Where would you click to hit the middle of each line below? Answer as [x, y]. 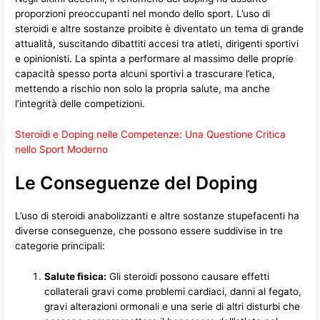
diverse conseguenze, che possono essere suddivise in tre [149, 231]
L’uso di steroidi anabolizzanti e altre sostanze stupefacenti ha [157, 216]
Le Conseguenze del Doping [137, 183]
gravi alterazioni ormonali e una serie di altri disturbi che [172, 307]
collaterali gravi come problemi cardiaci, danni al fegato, [173, 292]
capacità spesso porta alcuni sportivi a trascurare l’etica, [145, 73]
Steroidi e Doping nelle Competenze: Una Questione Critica [151, 134]
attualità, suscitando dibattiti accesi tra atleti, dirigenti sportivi [157, 43]
